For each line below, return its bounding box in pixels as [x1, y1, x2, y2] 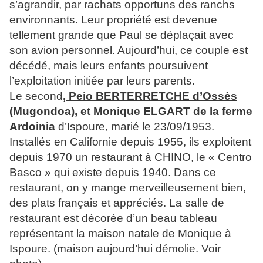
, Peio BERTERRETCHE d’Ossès [63, 90, 237, 103]
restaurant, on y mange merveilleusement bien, [9, 181, 246, 194]
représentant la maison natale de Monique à [9, 227, 231, 240]
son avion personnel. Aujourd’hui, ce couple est [9, 44, 248, 57]
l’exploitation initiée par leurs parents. [9, 75, 195, 87]
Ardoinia [9, 120, 55, 133]
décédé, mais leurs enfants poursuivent [9, 59, 208, 72]
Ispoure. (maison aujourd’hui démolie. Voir [9, 242, 221, 255]
